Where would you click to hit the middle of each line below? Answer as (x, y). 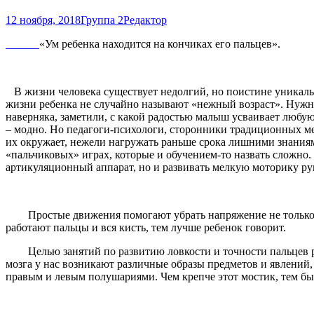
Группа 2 (102, 20)
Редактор (145, 20)
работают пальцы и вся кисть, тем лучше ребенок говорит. (146, 227)
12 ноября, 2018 (43, 20)
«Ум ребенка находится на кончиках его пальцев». (163, 43)
